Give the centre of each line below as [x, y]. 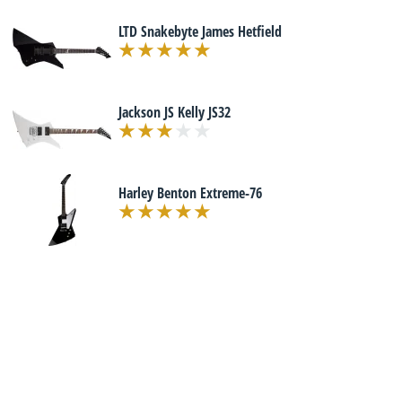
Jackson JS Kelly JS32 [175, 112]
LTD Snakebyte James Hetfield [200, 31]
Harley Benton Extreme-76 [190, 193]
